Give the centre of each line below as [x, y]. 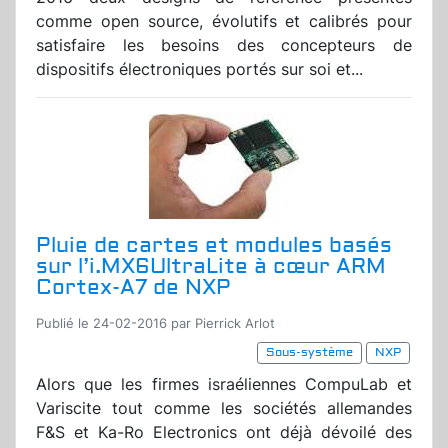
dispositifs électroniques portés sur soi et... [199, 69]
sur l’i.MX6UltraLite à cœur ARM [211, 267]
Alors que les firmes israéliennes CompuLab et [224, 384]
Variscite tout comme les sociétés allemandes [224, 408]
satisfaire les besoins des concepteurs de [224, 45]
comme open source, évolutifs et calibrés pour [224, 21]
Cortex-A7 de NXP [133, 288]
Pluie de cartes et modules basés [214, 246]
